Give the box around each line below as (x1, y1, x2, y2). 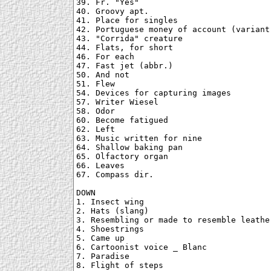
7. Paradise (76, 252, 129, 261)
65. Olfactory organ (76, 152, 168, 162)
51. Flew (76, 79, 115, 89)
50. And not (76, 70, 129, 80)
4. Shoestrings (76, 224, 144, 234)
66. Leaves (76, 161, 125, 171)
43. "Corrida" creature (76, 34, 183, 44)
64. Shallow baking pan (76, 143, 183, 152)
